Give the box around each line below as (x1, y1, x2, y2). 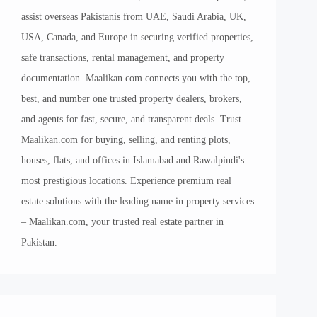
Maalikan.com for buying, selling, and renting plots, (21, 134, 231, 145)
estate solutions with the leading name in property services (21, 196, 254, 207)
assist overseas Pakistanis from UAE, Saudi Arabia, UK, (21, 11, 246, 22)
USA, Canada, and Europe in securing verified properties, (21, 32, 253, 42)
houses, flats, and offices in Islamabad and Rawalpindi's (21, 155, 244, 166)
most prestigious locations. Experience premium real (21, 175, 231, 186)
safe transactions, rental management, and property (21, 52, 224, 63)
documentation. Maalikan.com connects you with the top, (21, 73, 250, 83)
